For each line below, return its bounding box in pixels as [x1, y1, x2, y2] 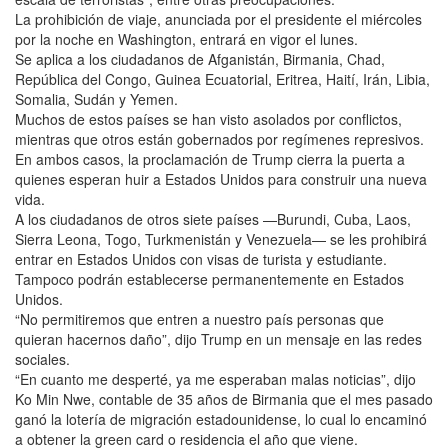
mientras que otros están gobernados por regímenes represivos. [15, 128, 424, 149]
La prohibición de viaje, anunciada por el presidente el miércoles [15, 8, 422, 29]
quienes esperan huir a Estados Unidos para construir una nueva [15, 168, 427, 189]
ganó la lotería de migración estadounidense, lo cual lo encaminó [15, 408, 427, 429]
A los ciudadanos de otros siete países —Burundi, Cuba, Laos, [15, 208, 411, 229]
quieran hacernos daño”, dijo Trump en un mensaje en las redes [15, 328, 422, 349]
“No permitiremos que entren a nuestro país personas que [15, 308, 384, 329]
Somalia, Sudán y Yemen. [15, 88, 178, 109]
